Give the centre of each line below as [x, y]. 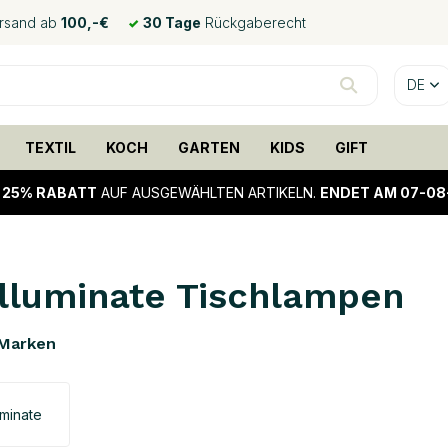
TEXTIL [50, 147]
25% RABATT [49, 192]
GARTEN [208, 147]
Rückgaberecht [253, 22]
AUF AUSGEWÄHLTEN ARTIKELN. [208, 192]
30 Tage [172, 22]
